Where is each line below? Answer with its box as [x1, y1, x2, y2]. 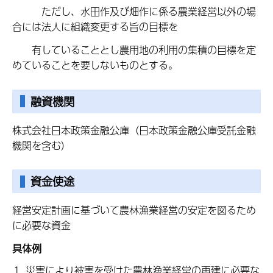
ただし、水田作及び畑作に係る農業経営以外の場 [12, 4, 256, 19]
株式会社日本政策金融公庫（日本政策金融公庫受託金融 [12, 122, 256, 138]
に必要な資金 [12, 217, 71, 233]
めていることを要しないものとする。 [12, 57, 178, 73]
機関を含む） [12, 137, 71, 153]
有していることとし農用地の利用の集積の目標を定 [12, 42, 256, 58]
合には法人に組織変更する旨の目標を [12, 19, 178, 35]
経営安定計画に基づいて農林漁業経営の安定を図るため [12, 202, 256, 218]
